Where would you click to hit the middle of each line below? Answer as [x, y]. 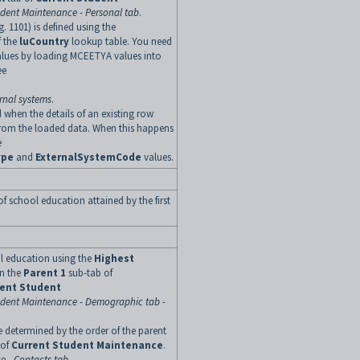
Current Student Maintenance [87, 345]
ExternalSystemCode [88, 157]
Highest [114, 258]
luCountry [44, 41]
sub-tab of [90, 273]
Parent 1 [45, 273]
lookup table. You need [121, 41]
